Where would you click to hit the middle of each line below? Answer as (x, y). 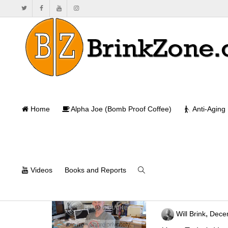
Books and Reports (95, 170)
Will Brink (191, 214)
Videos (40, 170)
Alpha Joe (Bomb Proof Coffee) (120, 109)
